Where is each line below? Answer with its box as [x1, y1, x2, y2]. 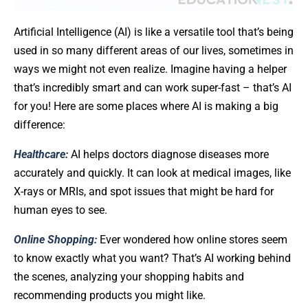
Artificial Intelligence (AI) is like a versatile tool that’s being [14, 25, 294, 38]
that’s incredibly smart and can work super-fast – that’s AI [14, 80, 291, 94]
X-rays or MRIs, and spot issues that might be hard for [14, 184, 274, 198]
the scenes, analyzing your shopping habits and [14, 269, 244, 283]
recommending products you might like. [14, 288, 206, 302]
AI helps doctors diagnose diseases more [68, 147, 269, 161]
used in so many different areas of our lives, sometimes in [14, 43, 294, 57]
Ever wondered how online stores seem [100, 232, 287, 246]
